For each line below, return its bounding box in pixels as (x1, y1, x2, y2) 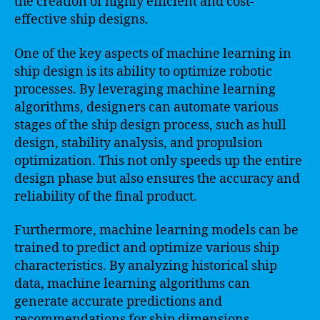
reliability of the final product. (14, 188, 197, 205)
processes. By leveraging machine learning (14, 81, 276, 98)
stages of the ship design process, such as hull (14, 116, 286, 134)
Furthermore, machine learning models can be (14, 222, 299, 239)
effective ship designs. (14, 11, 149, 28)
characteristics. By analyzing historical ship (14, 258, 277, 274)
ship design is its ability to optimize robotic (14, 63, 272, 80)
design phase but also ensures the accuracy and (14, 170, 300, 187)
